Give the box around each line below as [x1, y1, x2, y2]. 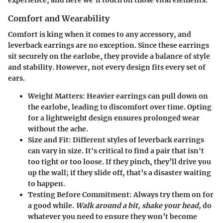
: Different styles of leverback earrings [69, 135, 204, 145]
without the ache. [28, 124, 88, 134]
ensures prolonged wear [112, 113, 200, 123]
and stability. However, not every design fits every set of [8, 63, 206, 72]
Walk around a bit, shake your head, [76, 201, 201, 211]
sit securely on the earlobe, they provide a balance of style [8, 52, 210, 61]
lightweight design [46, 113, 112, 123]
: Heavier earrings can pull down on [83, 92, 208, 101]
